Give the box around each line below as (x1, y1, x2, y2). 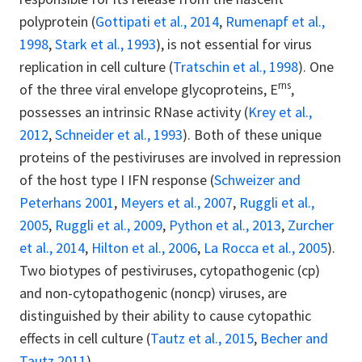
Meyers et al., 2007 (120, 192, 233, 212)
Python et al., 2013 (169, 215, 281, 234)
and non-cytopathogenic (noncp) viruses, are (19, 283, 287, 302)
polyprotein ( (19, 11, 95, 31)
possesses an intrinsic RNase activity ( (19, 102, 248, 121)
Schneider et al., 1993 (55, 124, 183, 144)
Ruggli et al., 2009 (55, 215, 162, 234)
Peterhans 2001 (19, 192, 114, 212)
